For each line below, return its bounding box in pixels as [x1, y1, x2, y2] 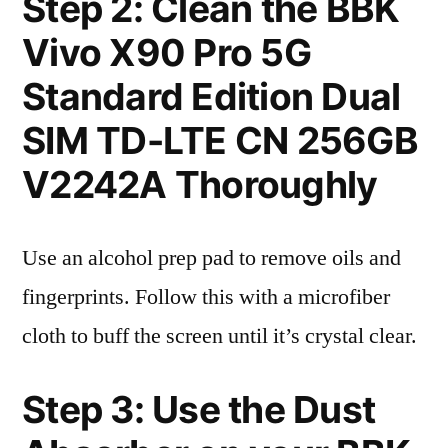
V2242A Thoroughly [22, 162, 378, 207]
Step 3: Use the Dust [22, 387, 376, 432]
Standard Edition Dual [22, 74, 401, 119]
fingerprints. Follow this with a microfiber [22, 283, 390, 311]
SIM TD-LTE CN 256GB [22, 118, 418, 163]
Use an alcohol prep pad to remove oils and [22, 244, 401, 272]
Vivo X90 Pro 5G [22, 30, 311, 75]
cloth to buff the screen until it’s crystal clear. [22, 322, 417, 350]
